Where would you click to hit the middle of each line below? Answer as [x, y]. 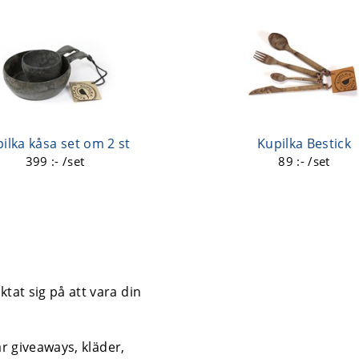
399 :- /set [55, 161]
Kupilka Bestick [304, 143]
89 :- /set [304, 161]
